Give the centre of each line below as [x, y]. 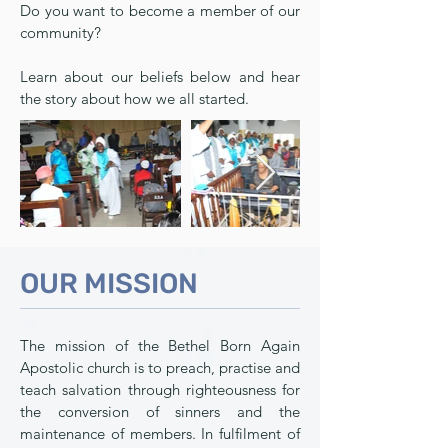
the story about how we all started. [134, 98]
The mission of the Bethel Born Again [160, 345]
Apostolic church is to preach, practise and [160, 367]
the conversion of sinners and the [160, 411]
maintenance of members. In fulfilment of [160, 433]
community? [60, 32]
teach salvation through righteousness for [160, 389]
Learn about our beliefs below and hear [160, 76]
